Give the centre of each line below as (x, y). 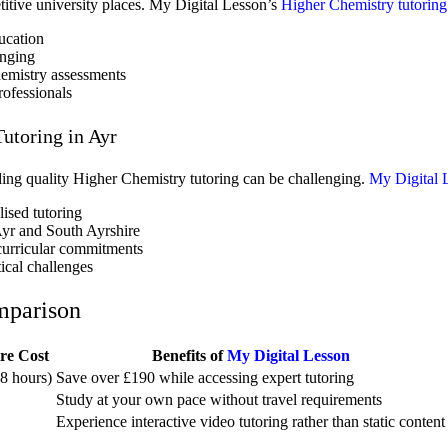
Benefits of (189, 356)
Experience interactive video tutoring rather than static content (250, 422)
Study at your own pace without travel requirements (219, 400)
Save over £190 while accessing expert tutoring (205, 378)
